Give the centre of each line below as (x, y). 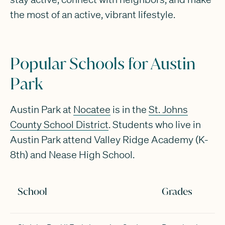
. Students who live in (154, 124)
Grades (177, 191)
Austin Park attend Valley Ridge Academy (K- (109, 139)
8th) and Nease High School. (72, 154)
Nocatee (92, 109)
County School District (59, 124)
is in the (129, 109)
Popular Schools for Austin (102, 63)
